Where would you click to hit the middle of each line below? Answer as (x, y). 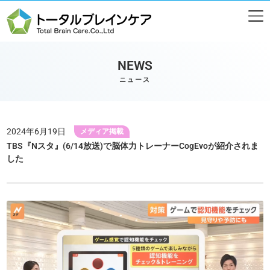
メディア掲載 (102, 131)
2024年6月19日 (36, 131)
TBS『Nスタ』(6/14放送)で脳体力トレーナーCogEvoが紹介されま (133, 146)
